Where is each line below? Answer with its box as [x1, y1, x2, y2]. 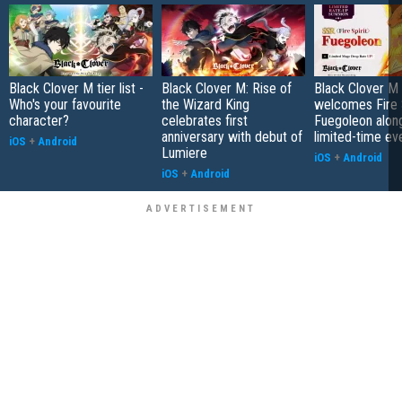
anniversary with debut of [162, 128, 302, 146]
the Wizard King [162, 96, 249, 114]
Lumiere [162, 144, 207, 162]
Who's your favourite [9, 96, 121, 114]
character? [9, 112, 69, 130]
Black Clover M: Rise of [162, 80, 292, 98]
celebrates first [162, 112, 248, 130]
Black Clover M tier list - [9, 80, 144, 98]
